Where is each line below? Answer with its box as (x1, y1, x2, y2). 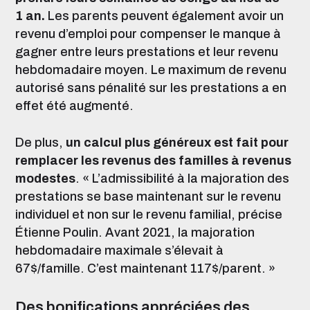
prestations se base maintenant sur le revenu (15, 190, 281, 203)
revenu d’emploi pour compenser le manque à (15, 27, 281, 41)
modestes (15, 172, 75, 185)
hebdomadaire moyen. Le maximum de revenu (15, 63, 286, 77)
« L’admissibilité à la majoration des (82, 172, 289, 185)
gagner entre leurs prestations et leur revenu (15, 45, 278, 59)
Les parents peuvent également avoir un (48, 9, 284, 23)
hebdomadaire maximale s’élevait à (15, 244, 224, 257)
